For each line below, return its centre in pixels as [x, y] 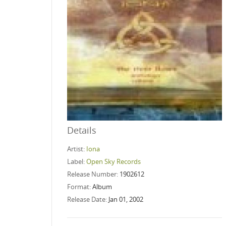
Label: [77, 161]
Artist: [77, 149]
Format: [80, 186]
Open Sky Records [114, 161]
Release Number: [93, 174]
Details [82, 130]
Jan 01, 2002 [126, 199]
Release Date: [88, 199]
